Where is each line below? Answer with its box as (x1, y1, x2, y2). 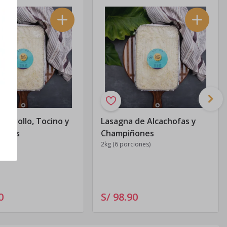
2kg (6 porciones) (101, 140, 151, 148)
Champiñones (101, 128, 155, 139)
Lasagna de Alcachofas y (101, 116, 197, 127)
